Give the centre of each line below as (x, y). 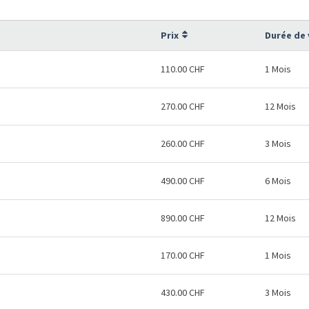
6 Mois (278, 181)
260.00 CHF (183, 143)
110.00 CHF (183, 69)
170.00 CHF (183, 255)
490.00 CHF (183, 181)
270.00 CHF (183, 106)
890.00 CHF (183, 218)
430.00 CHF (183, 292)
